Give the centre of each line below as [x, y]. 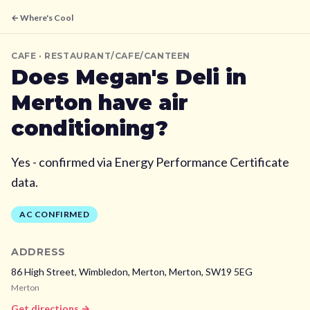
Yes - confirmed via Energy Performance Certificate [150, 162]
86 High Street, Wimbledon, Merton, [90, 272]
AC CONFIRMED [55, 214]
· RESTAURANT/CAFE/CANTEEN [113, 56]
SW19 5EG [229, 272]
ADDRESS [38, 252]
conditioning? [90, 128]
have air [140, 103]
